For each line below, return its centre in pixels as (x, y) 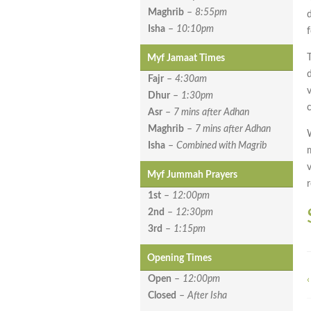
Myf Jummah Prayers (192, 175)
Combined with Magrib (221, 146)
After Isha (207, 296)
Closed (162, 296)
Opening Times (179, 259)
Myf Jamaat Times (186, 59)
